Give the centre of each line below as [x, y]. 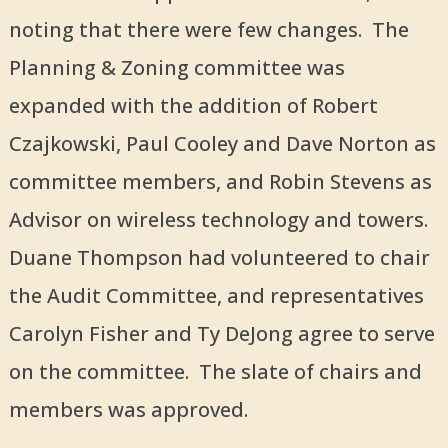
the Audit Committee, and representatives [216, 296]
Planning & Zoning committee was [176, 68]
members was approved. [128, 410]
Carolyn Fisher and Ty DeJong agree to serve [221, 334]
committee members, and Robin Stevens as [220, 182]
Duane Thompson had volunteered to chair [219, 258]
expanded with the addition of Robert [193, 106]
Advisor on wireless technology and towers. [220, 220]
